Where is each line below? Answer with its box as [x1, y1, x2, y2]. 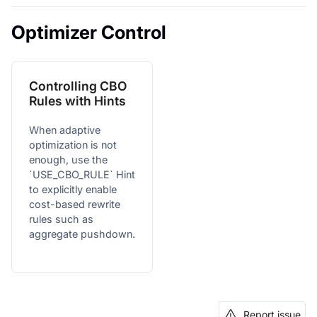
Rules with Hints [29, 93, 126, 108]
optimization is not [29, 138, 117, 151]
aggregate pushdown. [29, 227, 135, 240]
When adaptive [29, 123, 100, 136]
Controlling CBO [29, 78, 127, 93]
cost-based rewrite [29, 197, 120, 210]
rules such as [29, 212, 93, 225]
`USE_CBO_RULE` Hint [29, 168, 135, 180]
